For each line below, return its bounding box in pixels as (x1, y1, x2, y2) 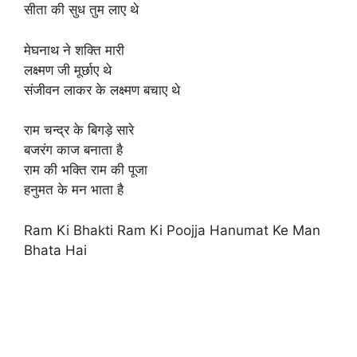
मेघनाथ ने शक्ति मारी (24, 41, 124, 58)
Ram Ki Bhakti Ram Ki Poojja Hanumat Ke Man (24, 222, 320, 238)
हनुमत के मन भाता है (24, 182, 124, 198)
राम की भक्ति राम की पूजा (24, 162, 147, 178)
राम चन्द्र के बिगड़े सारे (24, 122, 134, 138)
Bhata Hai (24, 241, 87, 258)
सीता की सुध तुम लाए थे (24, 2, 139, 18)
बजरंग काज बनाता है (24, 142, 123, 158)
